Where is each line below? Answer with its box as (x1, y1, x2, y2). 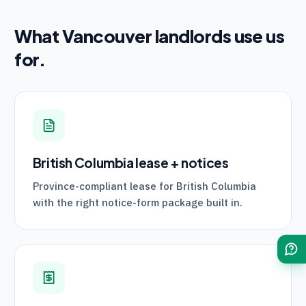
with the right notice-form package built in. (32, 196, 242, 209)
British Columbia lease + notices (32, 154, 229, 171)
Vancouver (61, 25, 152, 47)
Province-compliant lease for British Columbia (32, 180, 256, 193)
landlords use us (152, 25, 285, 47)
